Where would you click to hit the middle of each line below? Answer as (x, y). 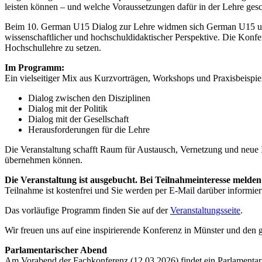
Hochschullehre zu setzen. (53, 47)
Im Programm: (35, 67)
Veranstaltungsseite (205, 210)
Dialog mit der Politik (68, 108)
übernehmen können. (44, 160)
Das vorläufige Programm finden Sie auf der (87, 210)
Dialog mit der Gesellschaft (78, 119)
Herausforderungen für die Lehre (89, 129)
